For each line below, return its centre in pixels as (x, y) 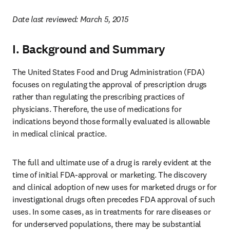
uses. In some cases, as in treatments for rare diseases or (112, 212)
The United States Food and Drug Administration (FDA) (109, 72)
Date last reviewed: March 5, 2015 (71, 19)
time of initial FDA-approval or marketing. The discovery (110, 175)
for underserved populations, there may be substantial (107, 224)
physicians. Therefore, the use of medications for (97, 109)
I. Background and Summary (89, 49)
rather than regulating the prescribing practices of (98, 97)
